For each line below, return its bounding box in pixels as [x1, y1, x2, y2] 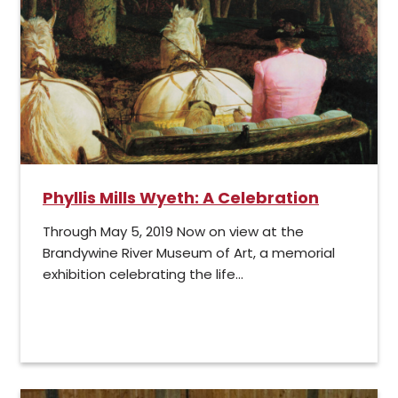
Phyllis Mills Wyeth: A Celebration [43, 187, 319, 210]
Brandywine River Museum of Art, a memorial [43, 243, 335, 263]
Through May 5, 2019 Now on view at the [43, 222, 304, 242]
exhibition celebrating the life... [43, 265, 243, 284]
